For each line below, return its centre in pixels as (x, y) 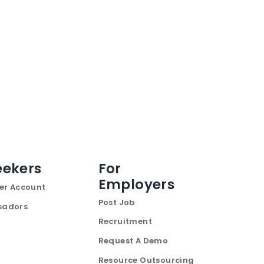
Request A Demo (133, 241)
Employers (136, 184)
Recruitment (125, 221)
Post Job (116, 202)
